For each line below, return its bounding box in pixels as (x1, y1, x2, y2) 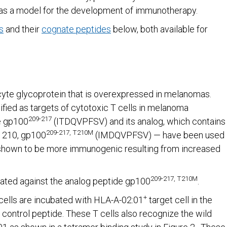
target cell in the (147, 195, 212, 205)
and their (4, 24, 42, 34)
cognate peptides (42, 24, 111, 34)
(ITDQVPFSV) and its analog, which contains (52, 116, 225, 127)
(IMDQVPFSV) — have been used (93, 130, 224, 140)
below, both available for (111, 24, 208, 34)
